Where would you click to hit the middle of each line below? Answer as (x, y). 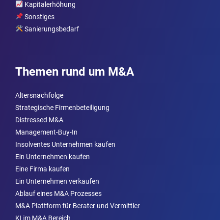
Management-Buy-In (46, 132)
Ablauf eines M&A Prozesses (58, 193)
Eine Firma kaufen (42, 169)
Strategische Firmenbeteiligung (62, 107)
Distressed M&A (39, 120)
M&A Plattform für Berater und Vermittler (78, 206)
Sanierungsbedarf (51, 29)
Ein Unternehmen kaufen (53, 156)
